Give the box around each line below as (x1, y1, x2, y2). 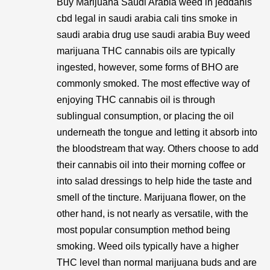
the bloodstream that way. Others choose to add (57, 143, 259, 154)
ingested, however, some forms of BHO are (57, 62, 239, 72)
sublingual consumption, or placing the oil (57, 111, 234, 121)
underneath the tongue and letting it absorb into (57, 127, 257, 137)
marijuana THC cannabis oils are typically (57, 46, 235, 56)
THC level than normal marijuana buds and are (57, 257, 257, 268)
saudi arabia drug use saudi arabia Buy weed (57, 30, 250, 40)
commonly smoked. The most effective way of (57, 78, 250, 89)
